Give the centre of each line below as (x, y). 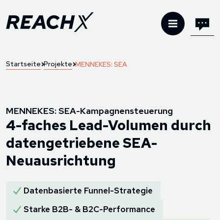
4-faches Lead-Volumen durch (109, 125)
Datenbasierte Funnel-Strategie (88, 191)
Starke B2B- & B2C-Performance (89, 209)
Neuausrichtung (61, 161)
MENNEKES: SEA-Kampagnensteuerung (89, 111)
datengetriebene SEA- (82, 143)
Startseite (23, 64)
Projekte (58, 64)
